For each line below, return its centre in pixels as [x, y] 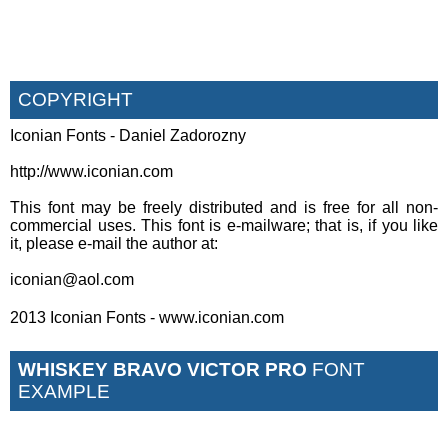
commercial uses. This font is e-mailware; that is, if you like [224, 225]
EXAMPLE [64, 391]
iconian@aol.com [72, 279]
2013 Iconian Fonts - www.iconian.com [147, 317]
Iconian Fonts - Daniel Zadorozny [128, 135]
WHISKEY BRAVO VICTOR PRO [162, 369]
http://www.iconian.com [91, 171]
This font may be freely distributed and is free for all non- [224, 207]
